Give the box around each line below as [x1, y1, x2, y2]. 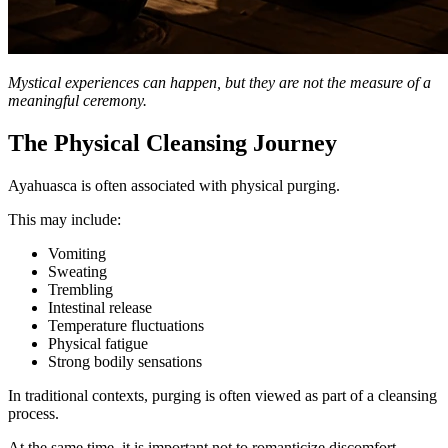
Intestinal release [48, 299, 152, 317]
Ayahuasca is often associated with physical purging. [8, 177, 340, 195]
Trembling [48, 281, 113, 299]
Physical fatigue [48, 335, 148, 353]
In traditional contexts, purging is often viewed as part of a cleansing [8, 387, 437, 405]
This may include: [8, 211, 121, 229]
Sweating [48, 263, 107, 281]
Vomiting [48, 245, 106, 263]
